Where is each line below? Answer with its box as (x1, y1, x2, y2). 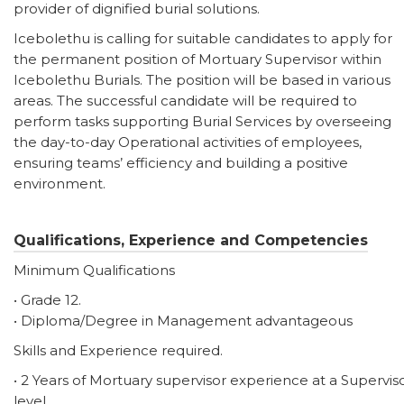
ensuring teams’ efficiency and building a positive (14, 154, 348, 172)
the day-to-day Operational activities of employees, (14, 133, 362, 151)
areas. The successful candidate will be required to (14, 92, 357, 110)
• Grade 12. (14, 291, 81, 309)
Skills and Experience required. (14, 342, 223, 360)
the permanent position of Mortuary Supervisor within (14, 50, 381, 69)
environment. (14, 175, 106, 193)
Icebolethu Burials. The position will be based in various (14, 71, 390, 89)
